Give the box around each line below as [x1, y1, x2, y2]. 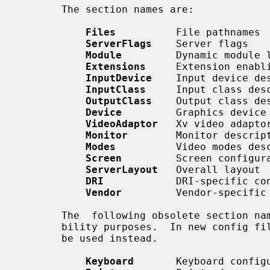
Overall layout [158, 163, 260, 175]
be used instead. [19, 232, 61, 244]
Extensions [86, 60, 146, 72]
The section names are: [19, 3, 61, 15]
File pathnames [116, 26, 260, 38]
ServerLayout [86, 163, 158, 175]
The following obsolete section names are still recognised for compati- [19, 209, 61, 221]
